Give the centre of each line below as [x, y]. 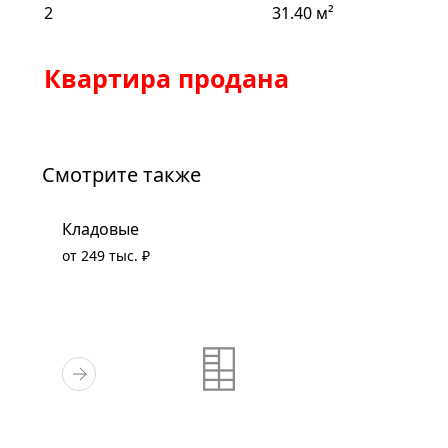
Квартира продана [166, 77]
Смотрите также [121, 174]
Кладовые [100, 228]
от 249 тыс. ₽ [106, 255]
